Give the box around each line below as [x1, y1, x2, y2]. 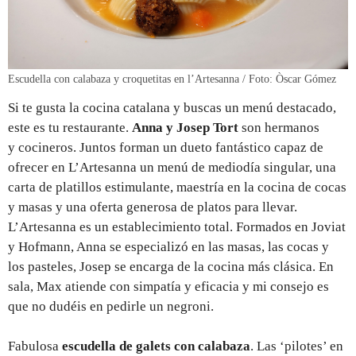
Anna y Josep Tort [132, 119, 238, 135]
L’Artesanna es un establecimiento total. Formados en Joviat [8, 219, 346, 234]
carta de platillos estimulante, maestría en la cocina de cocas [8, 179, 346, 195]
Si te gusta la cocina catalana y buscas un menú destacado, [8, 99, 336, 115]
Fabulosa [8, 338, 62, 354]
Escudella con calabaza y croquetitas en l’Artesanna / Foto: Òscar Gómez [8, 72, 336, 85]
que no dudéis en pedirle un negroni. [8, 298, 217, 314]
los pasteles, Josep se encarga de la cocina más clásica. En [8, 258, 334, 274]
